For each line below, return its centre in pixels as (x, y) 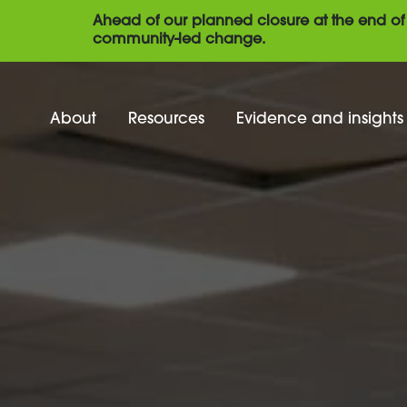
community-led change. (179, 40)
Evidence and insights (320, 119)
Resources (166, 119)
